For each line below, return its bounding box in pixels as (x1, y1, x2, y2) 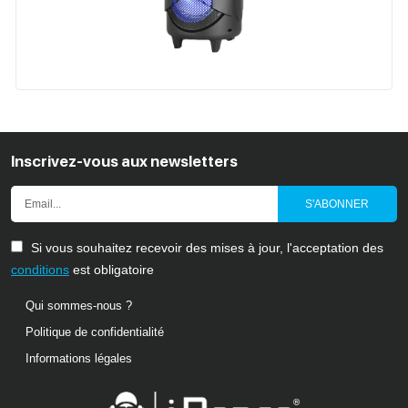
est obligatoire (69, 261, 154, 277)
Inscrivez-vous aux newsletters (11, 151, 238, 170)
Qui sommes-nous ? (25, 298, 132, 312)
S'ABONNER (305, 197, 370, 210)
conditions (11, 261, 69, 277)
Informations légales (25, 351, 132, 365)
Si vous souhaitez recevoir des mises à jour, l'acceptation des (27, 240, 383, 255)
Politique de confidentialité (25, 324, 164, 339)
